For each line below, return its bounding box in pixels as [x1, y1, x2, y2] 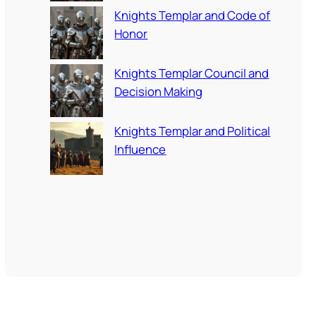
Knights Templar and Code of [114, 6, 271, 23]
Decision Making [114, 83, 203, 99]
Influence [114, 140, 166, 157]
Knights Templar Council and [114, 64, 269, 81]
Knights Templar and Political [114, 122, 271, 139]
